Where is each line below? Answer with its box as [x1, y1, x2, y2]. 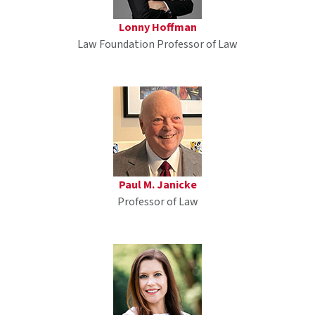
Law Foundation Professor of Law [77, 37, 238, 53]
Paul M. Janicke [118, 177, 197, 193]
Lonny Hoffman [118, 20, 197, 36]
